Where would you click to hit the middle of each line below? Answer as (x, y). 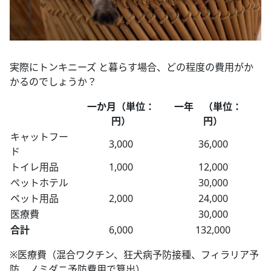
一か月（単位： (121, 106)
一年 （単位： (213, 106)
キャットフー (39, 136)
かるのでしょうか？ (53, 81)
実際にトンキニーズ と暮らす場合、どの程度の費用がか (132, 67)
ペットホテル (39, 182)
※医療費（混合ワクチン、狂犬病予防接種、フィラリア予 (134, 254)
